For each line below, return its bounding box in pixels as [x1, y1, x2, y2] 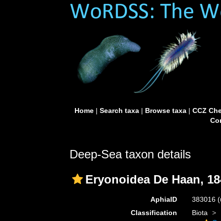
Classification [130, 209, 177, 217]
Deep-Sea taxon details [70, 147, 191, 161]
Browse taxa [145, 107, 186, 114]
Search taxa [99, 107, 139, 114]
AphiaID [150, 195, 177, 203]
